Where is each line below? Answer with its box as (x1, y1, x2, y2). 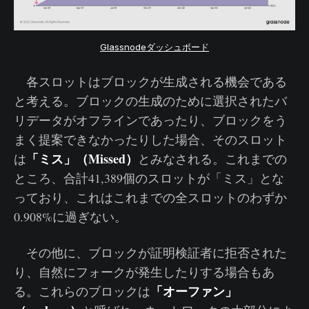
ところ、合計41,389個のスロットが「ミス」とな (14, 170, 284, 187)
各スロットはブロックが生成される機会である (14, 73, 287, 90)
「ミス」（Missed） (26, 150, 138, 168)
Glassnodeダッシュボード (100, 41, 209, 53)
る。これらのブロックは (14, 283, 150, 300)
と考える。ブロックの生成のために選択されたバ (14, 92, 287, 110)
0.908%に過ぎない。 (14, 208, 127, 226)
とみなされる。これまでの (138, 150, 287, 168)
